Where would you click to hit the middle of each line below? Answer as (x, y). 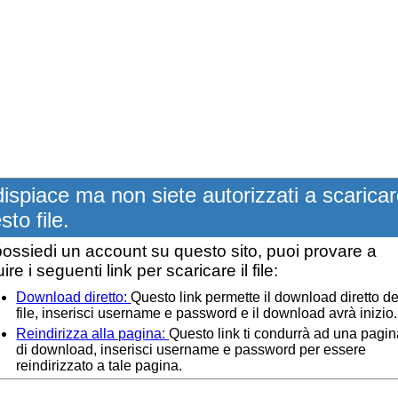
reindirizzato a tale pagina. (99, 366)
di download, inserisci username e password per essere (191, 350)
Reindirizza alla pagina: (93, 334)
